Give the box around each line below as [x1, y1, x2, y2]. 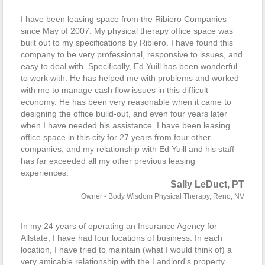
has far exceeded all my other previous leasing [21, 156, 195, 166]
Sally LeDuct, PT [170, 179, 244, 189]
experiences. [21, 168, 69, 177]
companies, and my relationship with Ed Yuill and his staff [21, 144, 234, 154]
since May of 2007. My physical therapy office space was [21, 26, 233, 35]
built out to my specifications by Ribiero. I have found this [21, 38, 233, 47]
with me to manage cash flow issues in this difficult [21, 85, 208, 95]
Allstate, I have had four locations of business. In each [21, 233, 222, 243]
